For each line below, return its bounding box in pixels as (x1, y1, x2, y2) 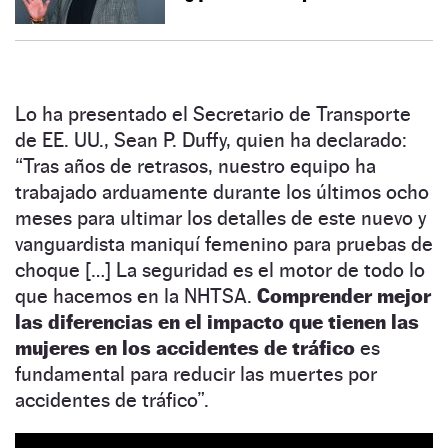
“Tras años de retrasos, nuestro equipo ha (15, 153, 376, 178)
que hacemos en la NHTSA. (15, 283, 257, 308)
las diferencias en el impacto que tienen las (15, 309, 419, 334)
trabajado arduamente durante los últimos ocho (15, 179, 429, 204)
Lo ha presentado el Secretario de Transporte (15, 101, 411, 126)
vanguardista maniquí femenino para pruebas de (15, 231, 433, 256)
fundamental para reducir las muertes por (15, 361, 377, 386)
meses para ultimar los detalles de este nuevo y (15, 205, 426, 230)
